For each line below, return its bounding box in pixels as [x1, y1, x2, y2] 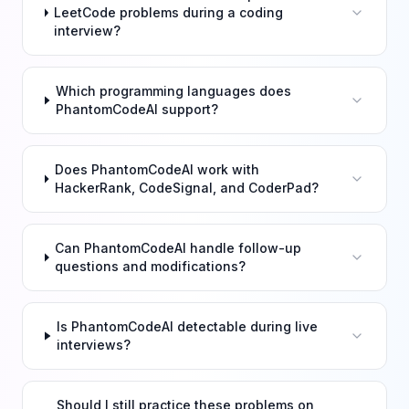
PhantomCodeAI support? [56, 101, 219, 117]
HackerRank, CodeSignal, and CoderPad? [55, 180, 320, 195]
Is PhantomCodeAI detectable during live [57, 319, 319, 334]
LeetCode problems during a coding [54, 5, 284, 20]
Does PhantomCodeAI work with [55, 162, 260, 177]
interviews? [57, 337, 131, 352]
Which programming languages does [56, 83, 292, 99]
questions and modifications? [55, 258, 246, 274]
